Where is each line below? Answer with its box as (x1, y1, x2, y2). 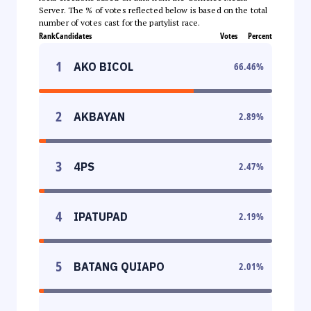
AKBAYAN (74, 109, 125, 124)
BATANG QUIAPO (74, 259, 165, 274)
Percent (248, 29, 272, 42)
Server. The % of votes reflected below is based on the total (39, 4, 268, 15)
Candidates (56, 29, 92, 42)
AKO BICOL (74, 59, 133, 74)
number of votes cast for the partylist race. (39, 17, 201, 28)
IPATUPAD (74, 209, 128, 224)
